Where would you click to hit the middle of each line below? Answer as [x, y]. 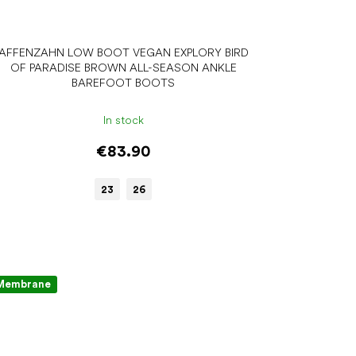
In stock [123, 120]
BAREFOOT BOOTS [124, 83]
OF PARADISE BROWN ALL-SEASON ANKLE [123, 68]
